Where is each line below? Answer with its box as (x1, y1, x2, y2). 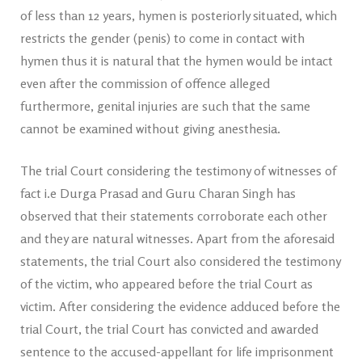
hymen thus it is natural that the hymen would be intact (20, 53, 333, 69)
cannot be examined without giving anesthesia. (20, 120, 280, 137)
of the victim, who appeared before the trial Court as (20, 276, 313, 292)
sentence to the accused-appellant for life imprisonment (20, 343, 334, 360)
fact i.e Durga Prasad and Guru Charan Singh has (20, 185, 296, 201)
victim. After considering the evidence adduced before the (20, 298, 340, 314)
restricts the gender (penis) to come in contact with (20, 30, 305, 46)
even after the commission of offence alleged (20, 75, 270, 91)
